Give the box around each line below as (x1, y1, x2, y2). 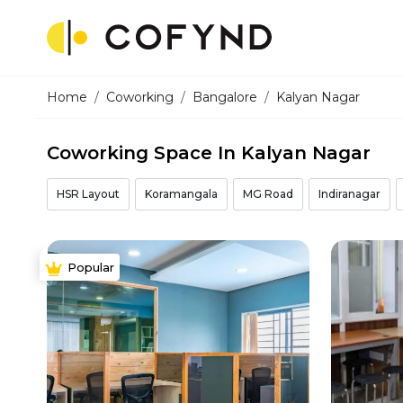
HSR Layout (57, 187, 121, 201)
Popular (67, 260, 115, 274)
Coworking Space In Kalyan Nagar (47, 142, 372, 164)
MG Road (243, 187, 294, 201)
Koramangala (145, 187, 219, 201)
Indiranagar (318, 187, 381, 201)
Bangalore (193, 89, 258, 105)
